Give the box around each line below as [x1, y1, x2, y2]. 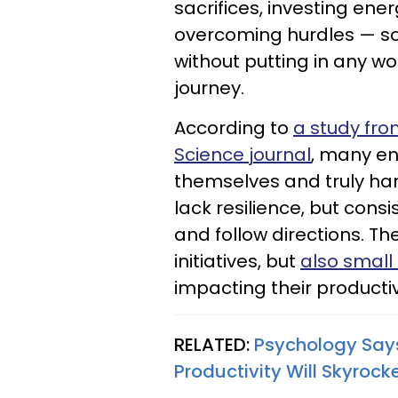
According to [174, 115, 293, 140]
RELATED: [174, 331, 254, 357]
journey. [174, 75, 244, 100]
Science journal [174, 141, 311, 167]
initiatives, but [174, 248, 300, 274]
